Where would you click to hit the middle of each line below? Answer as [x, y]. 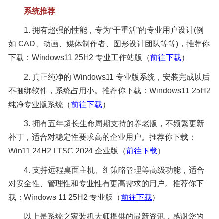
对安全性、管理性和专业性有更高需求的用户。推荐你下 [106, 184]
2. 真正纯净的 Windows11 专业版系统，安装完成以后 [109, 77]
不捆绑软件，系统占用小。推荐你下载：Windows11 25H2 [109, 90]
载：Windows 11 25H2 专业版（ [64, 197]
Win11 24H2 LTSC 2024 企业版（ [67, 151]
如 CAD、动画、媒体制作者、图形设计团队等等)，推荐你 [109, 44]
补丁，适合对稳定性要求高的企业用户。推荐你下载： [102, 137]
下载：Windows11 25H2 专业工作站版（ [79, 58]
